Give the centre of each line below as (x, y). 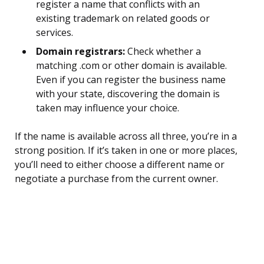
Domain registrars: (80, 52)
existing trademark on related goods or (123, 19)
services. (55, 33)
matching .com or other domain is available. (131, 66)
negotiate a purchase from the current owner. (116, 179)
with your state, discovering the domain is (128, 94)
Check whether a (163, 52)
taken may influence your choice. (108, 108)
